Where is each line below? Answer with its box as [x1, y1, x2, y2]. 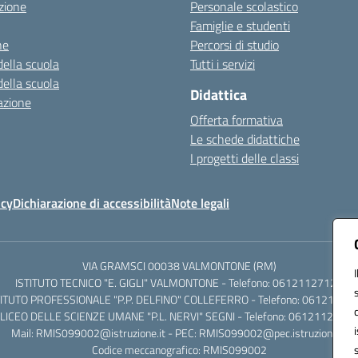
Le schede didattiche [190, 129, 300, 149]
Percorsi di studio [190, 35, 279, 54]
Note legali [171, 193, 229, 213]
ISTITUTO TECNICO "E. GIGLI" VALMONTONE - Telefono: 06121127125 [15, 274, 343, 291]
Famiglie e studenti [190, 16, 290, 35]
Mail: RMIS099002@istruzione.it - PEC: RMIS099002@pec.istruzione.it [11, 324, 347, 341]
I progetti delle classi [190, 149, 299, 168]
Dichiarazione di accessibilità [13, 193, 171, 213]
